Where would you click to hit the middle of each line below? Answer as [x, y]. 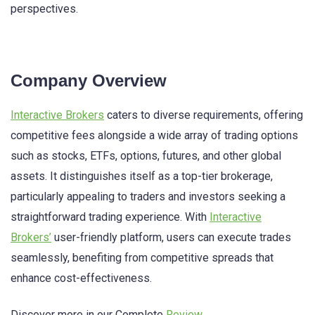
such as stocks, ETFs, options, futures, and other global [146, 155]
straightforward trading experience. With [110, 217]
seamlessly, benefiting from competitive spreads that [142, 257]
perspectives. [44, 9]
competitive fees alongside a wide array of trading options [154, 135]
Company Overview [89, 80]
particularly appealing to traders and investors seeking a [148, 196]
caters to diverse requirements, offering [204, 115]
